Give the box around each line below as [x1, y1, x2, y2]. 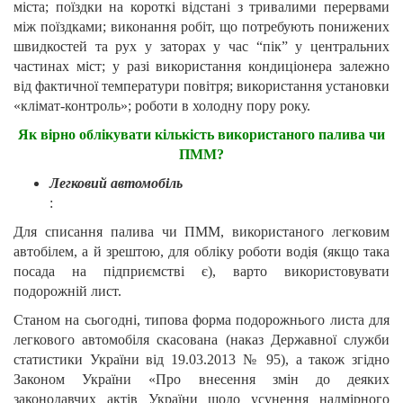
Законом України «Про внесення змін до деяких [13, 372, 390, 388]
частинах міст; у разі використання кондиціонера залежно [13, 58, 390, 75]
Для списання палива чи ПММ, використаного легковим [13, 224, 390, 240]
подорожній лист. [13, 283, 121, 300]
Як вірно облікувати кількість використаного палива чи [18, 127, 385, 143]
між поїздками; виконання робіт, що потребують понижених [13, 19, 390, 35]
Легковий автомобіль [49, 175, 183, 192]
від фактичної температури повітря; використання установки [13, 78, 390, 94]
